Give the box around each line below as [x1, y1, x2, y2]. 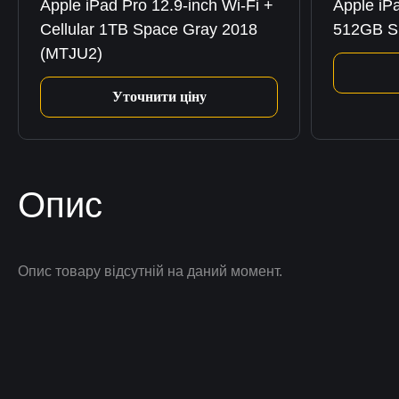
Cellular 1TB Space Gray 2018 [40, 20, 257, 38]
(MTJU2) [40, 45, 102, 62]
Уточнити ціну [111, 89, 207, 104]
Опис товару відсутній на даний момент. [18, 264, 282, 279]
